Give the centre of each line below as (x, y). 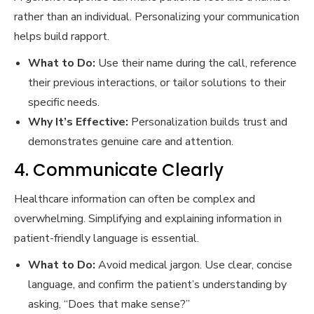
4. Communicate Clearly (119, 170)
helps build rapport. (62, 37)
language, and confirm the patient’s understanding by (157, 285)
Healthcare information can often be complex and (135, 199)
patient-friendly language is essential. (107, 239)
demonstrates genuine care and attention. (131, 142)
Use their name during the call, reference (196, 63)
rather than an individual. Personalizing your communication (157, 17)
